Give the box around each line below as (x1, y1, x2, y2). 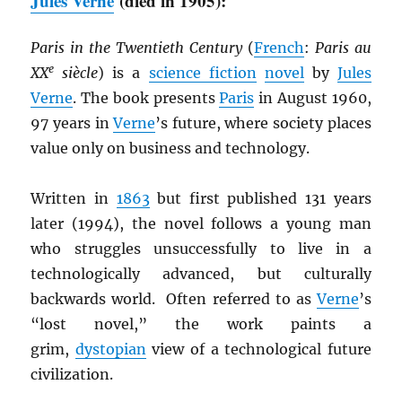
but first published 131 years (149, 189, 371, 208)
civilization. (31, 365, 114, 384)
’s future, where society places (155, 114, 371, 133)
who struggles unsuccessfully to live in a (31, 240, 371, 258)
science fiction (148, 64, 257, 83)
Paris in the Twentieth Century (31, 39, 242, 57)
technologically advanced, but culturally (31, 265, 371, 284)
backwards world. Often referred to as (31, 290, 317, 309)
